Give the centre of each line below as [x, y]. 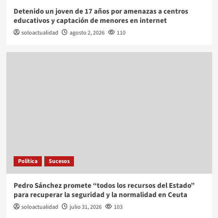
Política [27, 161]
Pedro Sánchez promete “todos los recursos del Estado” [104, 185]
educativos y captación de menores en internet [90, 20]
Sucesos [59, 161]
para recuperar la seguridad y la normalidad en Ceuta [100, 195]
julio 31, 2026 [85, 207]
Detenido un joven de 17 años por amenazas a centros [101, 11]
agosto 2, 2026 [87, 33]
